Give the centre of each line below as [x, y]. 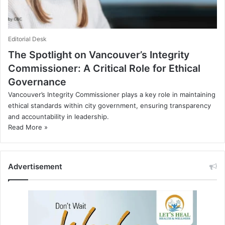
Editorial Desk [27, 39]
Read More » [28, 127]
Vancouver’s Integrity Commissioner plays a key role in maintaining [112, 94]
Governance [37, 82]
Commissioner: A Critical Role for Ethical [104, 68]
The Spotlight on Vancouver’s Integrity [99, 54]
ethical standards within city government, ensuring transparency [109, 105]
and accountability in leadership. [59, 116]
